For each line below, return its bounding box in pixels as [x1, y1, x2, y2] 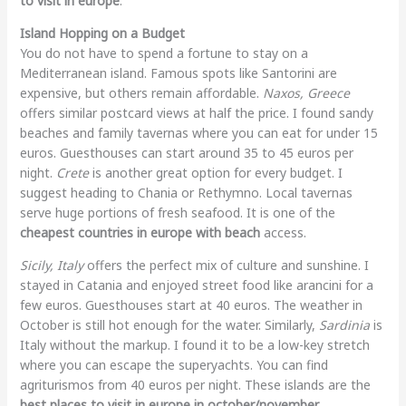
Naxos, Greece [262, 83, 350, 101]
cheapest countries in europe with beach [19, 223, 260, 241]
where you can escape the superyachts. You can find [19, 355, 328, 373]
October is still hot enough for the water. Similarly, [19, 315, 319, 333]
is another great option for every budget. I [88, 163, 343, 181]
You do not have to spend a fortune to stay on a [19, 43, 308, 62]
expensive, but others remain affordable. [19, 83, 263, 101]
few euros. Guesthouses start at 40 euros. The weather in [19, 295, 362, 314]
